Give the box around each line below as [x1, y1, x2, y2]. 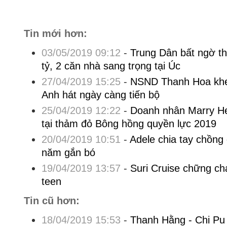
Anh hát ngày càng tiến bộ [41, 89, 160, 100]
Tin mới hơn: [23, 28, 87, 39]
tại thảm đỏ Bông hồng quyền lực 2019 [41, 118, 216, 129]
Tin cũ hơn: [23, 195, 80, 206]
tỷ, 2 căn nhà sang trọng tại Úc [41, 60, 180, 71]
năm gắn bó [41, 147, 95, 158]
